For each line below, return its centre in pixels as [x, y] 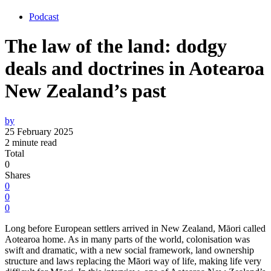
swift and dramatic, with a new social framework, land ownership [129, 250]
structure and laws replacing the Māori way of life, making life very [133, 261]
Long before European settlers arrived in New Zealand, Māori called [135, 228]
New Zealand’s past [86, 91]
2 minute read [31, 142]
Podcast [44, 17]
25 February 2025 [39, 131]
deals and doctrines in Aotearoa [135, 69]
